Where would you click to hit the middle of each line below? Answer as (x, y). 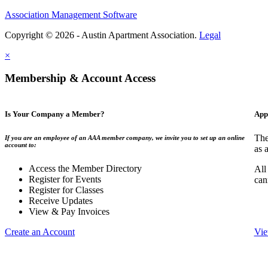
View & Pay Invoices (69, 212)
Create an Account (40, 232)
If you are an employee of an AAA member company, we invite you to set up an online (125, 138)
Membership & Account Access (80, 78)
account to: (21, 145)
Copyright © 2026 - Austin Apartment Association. (102, 35)
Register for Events (65, 179)
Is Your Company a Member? (55, 114)
